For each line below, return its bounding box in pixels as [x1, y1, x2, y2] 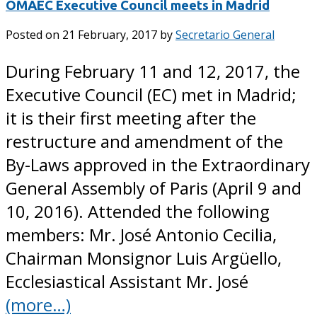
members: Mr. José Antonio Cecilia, [6, 223, 277, 247]
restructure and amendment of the [6, 129, 283, 154]
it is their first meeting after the [6, 106, 256, 130]
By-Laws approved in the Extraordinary [6, 153, 310, 177]
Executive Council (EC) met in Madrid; [6, 83, 296, 107]
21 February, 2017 [62, 27, 157, 43]
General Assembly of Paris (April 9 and [6, 176, 301, 200]
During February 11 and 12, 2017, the [6, 59, 300, 83]
